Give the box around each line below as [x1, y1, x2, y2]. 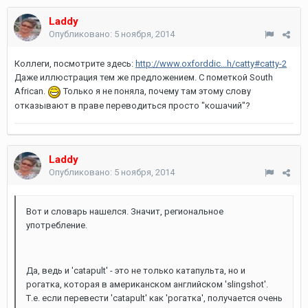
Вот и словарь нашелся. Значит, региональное [26, 206, 223, 217]
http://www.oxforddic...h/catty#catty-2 [135, 58, 287, 69]
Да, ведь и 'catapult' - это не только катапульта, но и [26, 265, 245, 276]
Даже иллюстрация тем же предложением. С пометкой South [14, 72, 273, 82]
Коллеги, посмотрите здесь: [14, 58, 135, 69]
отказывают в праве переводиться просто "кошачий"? [14, 100, 250, 111]
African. [14, 86, 47, 96]
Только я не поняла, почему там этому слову [61, 86, 251, 96]
